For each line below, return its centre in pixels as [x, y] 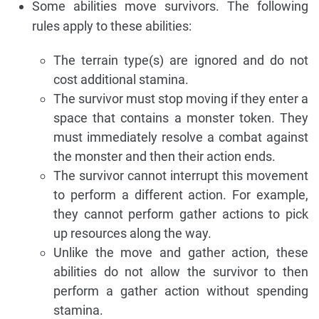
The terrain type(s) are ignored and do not [181, 60]
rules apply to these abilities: [112, 26]
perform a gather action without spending [181, 291]
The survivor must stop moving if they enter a [181, 98]
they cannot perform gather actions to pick [181, 214]
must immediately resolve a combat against [181, 137]
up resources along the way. [132, 233]
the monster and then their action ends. [164, 156]
